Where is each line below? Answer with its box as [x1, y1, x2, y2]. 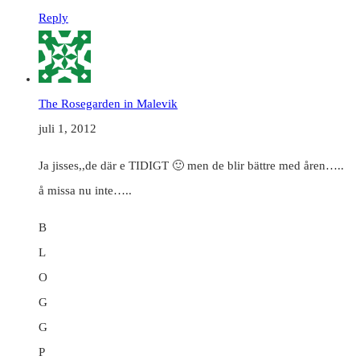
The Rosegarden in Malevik [39, 97, 178, 111]
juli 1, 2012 [39, 122, 96, 136]
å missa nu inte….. [39, 184, 132, 198]
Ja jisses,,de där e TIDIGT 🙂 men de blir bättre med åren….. [39, 159, 344, 173]
